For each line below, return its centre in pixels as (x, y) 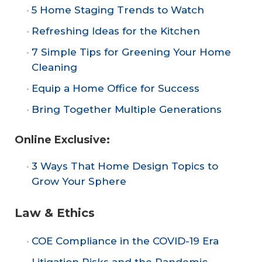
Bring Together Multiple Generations (127, 109)
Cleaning (54, 67)
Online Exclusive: (62, 140)
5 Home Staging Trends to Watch (118, 10)
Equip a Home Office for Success (116, 88)
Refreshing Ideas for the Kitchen (116, 31)
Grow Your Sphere (79, 182)
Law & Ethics (55, 213)
